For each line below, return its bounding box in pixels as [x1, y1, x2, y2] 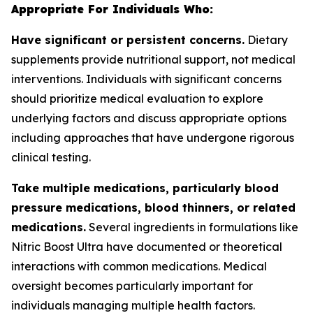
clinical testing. [11, 150, 91, 164]
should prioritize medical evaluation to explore [11, 92, 263, 105]
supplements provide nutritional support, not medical [11, 52, 296, 66]
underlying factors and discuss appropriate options [11, 111, 286, 125]
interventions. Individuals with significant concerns [11, 72, 282, 86]
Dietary [245, 33, 288, 47]
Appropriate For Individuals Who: [11, 2, 213, 16]
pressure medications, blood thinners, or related [11, 201, 296, 214]
